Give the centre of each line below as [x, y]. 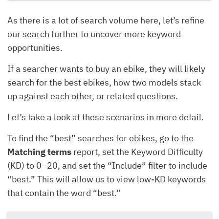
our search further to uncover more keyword [94, 34]
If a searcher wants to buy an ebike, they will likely [106, 69]
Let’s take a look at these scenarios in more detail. [106, 117]
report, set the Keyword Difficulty [137, 152]
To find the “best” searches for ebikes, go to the [100, 138]
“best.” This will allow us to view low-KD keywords [107, 179]
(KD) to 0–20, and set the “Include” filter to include [107, 166]
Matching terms [39, 152]
